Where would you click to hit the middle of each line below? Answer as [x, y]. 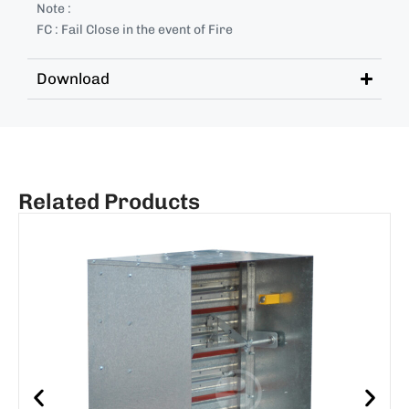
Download [73, 79]
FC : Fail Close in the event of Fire [135, 30]
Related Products [109, 202]
